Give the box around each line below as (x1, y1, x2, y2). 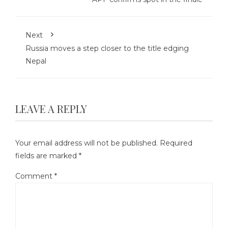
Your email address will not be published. (15, 138, 158, 148)
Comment (15, 172, 54, 181)
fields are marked (15, 151, 79, 161)
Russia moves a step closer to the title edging (25, 44, 189, 53)
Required (160, 138, 192, 148)
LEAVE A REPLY (15, 102, 87, 116)
